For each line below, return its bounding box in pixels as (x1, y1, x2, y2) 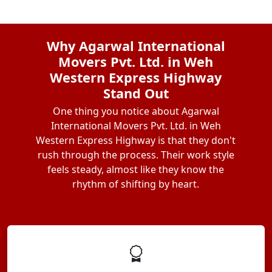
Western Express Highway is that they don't (36, 134, 236, 147)
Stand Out (103, 84, 169, 102)
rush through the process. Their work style (37, 148, 234, 161)
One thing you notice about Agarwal (52, 104, 219, 118)
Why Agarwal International (46, 37, 225, 55)
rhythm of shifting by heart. (72, 177, 200, 191)
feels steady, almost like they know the (47, 163, 225, 176)
